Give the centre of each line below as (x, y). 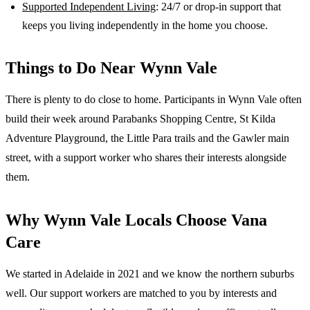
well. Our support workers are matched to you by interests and (141, 293)
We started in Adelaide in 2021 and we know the (112, 273)
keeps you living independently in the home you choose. (145, 25)
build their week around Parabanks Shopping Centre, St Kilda (140, 118)
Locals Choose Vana (194, 220)
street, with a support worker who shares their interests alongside (146, 157)
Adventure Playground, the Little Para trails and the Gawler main (147, 138)
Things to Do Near (73, 67)
